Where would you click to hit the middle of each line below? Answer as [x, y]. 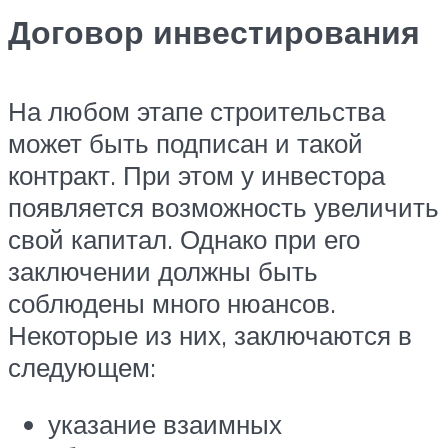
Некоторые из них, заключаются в [210, 334]
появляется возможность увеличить [223, 206]
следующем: [82, 366]
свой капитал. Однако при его [184, 238]
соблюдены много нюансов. [172, 302]
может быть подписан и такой [185, 142]
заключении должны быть [163, 270]
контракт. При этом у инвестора [196, 174]
